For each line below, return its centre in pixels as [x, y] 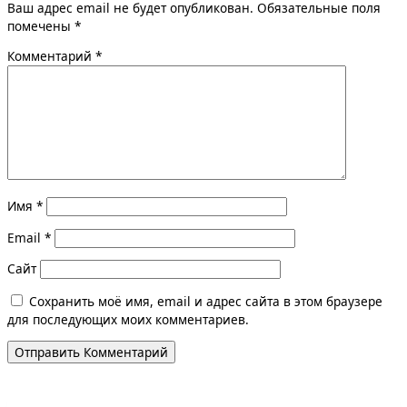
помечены [41, 25]
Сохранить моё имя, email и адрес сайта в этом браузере [206, 301]
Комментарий [51, 56]
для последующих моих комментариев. [128, 319]
